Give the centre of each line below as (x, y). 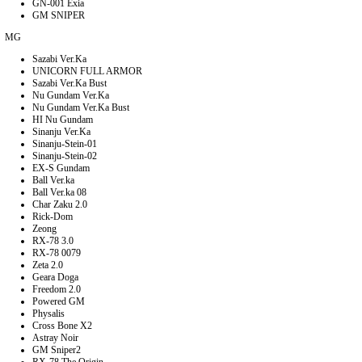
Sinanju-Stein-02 (65, 156)
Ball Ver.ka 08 (59, 192)
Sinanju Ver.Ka (61, 131)
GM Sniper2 (57, 349)
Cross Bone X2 (62, 325)
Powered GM (59, 301)
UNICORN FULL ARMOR (87, 71)
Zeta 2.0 (48, 265)
